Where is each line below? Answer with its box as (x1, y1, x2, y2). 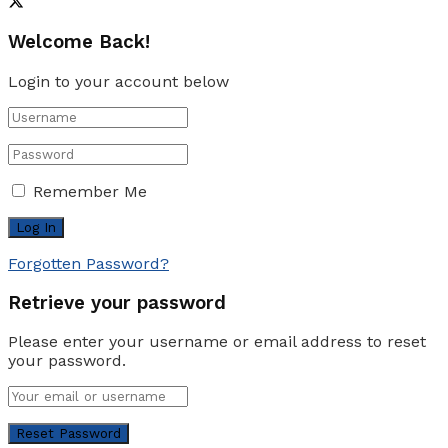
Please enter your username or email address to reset (8, 332, 426, 352)
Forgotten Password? (8, 253, 169, 273)
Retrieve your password (8, 291, 226, 314)
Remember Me (33, 181, 147, 201)
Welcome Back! (8, 31, 150, 54)
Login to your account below (8, 71, 229, 91)
